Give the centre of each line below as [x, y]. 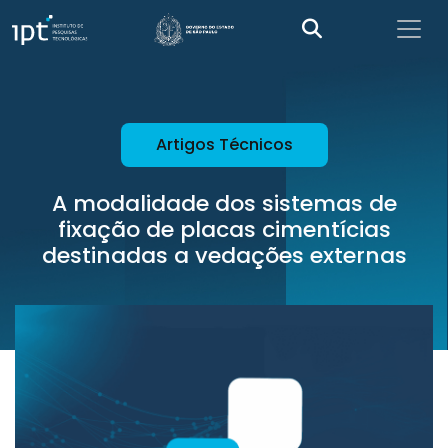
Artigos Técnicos [224, 144]
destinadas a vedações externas [224, 255]
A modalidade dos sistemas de [224, 203]
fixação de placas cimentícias [224, 229]
